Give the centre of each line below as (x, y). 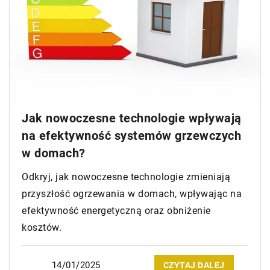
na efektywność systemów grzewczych (131, 136)
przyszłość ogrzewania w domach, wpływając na (132, 194)
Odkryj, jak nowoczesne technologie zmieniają (126, 177)
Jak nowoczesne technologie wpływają (132, 118)
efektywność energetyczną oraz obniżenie (116, 211)
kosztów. (42, 228)
